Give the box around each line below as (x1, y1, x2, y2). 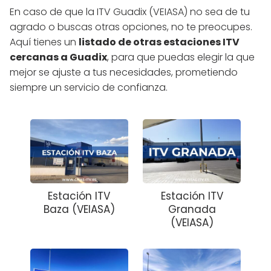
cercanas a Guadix (10, 50, 107, 64)
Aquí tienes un (10, 34, 79, 49)
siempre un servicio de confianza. (10, 80, 168, 94)
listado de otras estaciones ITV (79, 34, 240, 49)
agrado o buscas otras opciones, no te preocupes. (10, 19, 252, 34)
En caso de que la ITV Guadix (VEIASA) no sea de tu (10, 4, 250, 19)
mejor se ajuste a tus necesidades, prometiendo (10, 65, 238, 79)
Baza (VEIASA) (43, 201, 115, 217)
